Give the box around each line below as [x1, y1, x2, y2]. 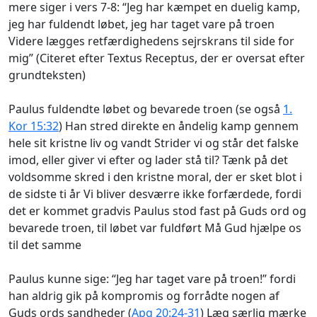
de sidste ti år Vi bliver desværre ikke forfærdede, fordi [8, 185, 301, 202]
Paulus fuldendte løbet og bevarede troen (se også [8, 100, 283, 117]
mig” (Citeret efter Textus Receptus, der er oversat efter [8, 50, 305, 66]
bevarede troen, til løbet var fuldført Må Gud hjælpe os [8, 219, 301, 236]
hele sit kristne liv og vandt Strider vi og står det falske [8, 134, 299, 151]
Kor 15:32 [8, 117, 59, 134]
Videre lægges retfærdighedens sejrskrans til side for [8, 33, 294, 49]
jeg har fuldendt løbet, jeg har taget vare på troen [8, 16, 275, 32]
